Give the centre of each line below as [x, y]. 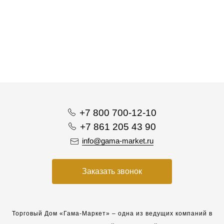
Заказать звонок [112, 171]
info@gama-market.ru [118, 141]
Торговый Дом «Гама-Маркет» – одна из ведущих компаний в [112, 213]
